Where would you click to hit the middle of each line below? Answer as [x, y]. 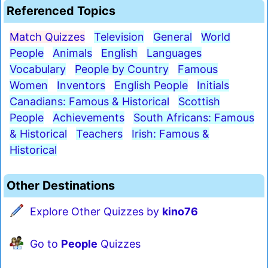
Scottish [199, 102]
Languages [174, 53]
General [173, 37]
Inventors [81, 86]
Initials [213, 86]
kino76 [180, 212]
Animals [72, 53]
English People [151, 86]
